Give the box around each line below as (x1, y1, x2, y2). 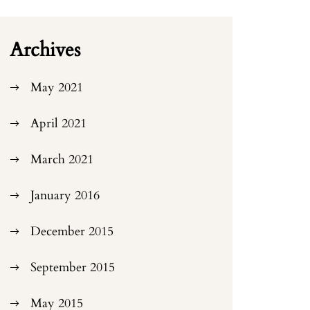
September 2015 (30, 259, 116, 276)
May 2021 (30, 79, 84, 96)
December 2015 (30, 223, 114, 240)
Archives (10, 37, 81, 63)
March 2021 (30, 151, 94, 168)
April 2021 (30, 115, 87, 132)
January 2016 (30, 187, 100, 204)
